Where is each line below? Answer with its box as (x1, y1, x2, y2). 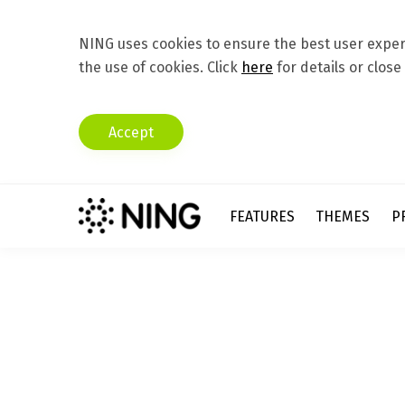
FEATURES (229, 207, 295, 225)
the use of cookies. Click (79, 59, 241, 76)
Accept (108, 123, 154, 141)
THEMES (316, 207, 371, 225)
